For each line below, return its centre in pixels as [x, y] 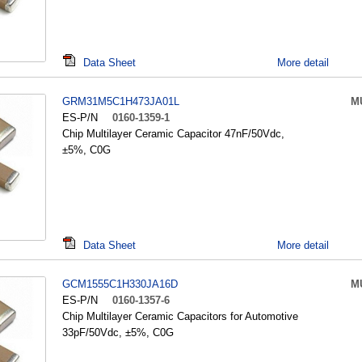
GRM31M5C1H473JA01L [121, 101]
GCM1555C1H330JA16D [120, 284]
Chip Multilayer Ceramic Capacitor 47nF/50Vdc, [173, 134]
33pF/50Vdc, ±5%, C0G [118, 333]
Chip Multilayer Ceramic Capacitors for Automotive [180, 316]
